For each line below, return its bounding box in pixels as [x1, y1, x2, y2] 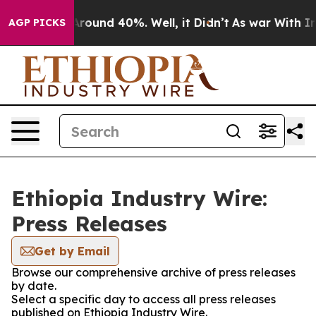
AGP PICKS [8, 16, 66, 29]
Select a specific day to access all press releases [11, 292, 276, 306]
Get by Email [35, 244, 110, 258]
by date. [11, 279, 56, 293]
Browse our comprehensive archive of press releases [11, 265, 296, 279]
